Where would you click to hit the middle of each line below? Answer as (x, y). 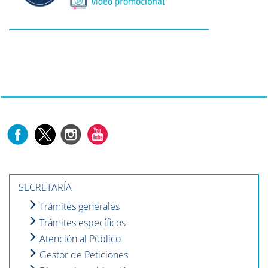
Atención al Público (79, 239)
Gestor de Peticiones (83, 255)
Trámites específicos (81, 223)
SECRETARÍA (45, 188)
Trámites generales (78, 207)
